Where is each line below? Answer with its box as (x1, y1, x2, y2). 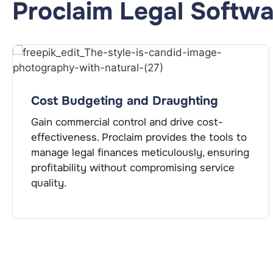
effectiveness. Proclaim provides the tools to (31, 131, 247, 144)
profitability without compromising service (31, 161, 235, 175)
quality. (31, 177, 66, 190)
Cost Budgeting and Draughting (31, 93, 218, 109)
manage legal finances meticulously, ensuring (31, 146, 249, 160)
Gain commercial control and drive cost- (31, 116, 223, 129)
